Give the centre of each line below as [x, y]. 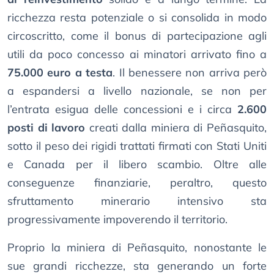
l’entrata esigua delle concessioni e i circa [122, 109]
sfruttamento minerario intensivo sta [137, 201]
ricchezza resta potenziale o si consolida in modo [137, 18]
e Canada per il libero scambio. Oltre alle [137, 165]
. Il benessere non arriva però [190, 73]
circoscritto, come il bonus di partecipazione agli [137, 36]
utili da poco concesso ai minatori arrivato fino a [137, 54]
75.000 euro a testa [60, 73]
